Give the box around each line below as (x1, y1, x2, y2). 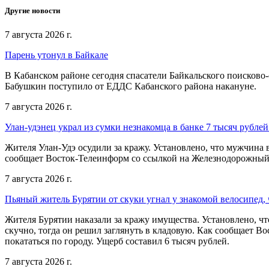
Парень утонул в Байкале (5, 49, 108, 60)
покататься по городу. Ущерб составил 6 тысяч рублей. (5, 235, 229, 246)
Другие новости (5, 6, 60, 16)
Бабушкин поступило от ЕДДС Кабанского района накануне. (5, 80, 256, 91)
